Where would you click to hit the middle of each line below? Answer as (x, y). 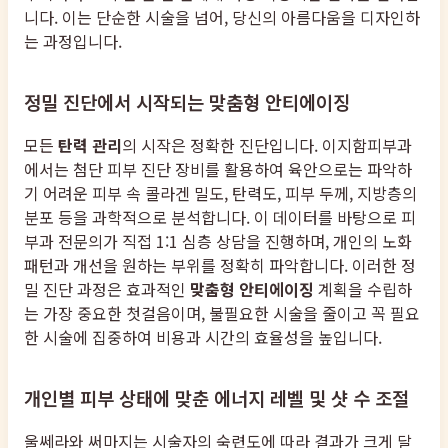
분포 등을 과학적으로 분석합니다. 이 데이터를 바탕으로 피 (220, 216)
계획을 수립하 (363, 288)
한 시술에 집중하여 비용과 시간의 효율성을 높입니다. (203, 336)
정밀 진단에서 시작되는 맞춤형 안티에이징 (187, 101)
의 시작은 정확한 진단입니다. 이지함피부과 (267, 144)
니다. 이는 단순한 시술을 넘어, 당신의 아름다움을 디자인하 (222, 16)
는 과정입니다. (73, 40)
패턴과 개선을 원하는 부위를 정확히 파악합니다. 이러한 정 (220, 264)
